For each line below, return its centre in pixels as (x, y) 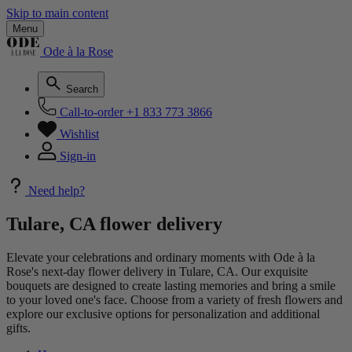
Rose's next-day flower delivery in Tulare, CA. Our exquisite (157, 271)
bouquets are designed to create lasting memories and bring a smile (171, 285)
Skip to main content (57, 13)
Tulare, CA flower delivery (114, 224)
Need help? (57, 191)
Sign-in (78, 156)
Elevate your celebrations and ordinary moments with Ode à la (161, 257)
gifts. (18, 328)
